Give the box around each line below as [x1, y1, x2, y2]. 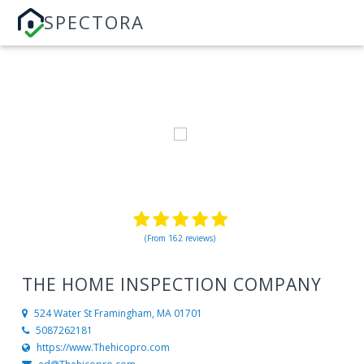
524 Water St [33, 306, 92, 321]
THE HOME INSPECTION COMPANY [21, 273, 322, 296]
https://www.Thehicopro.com [36, 340, 170, 355]
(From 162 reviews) [145, 232, 216, 244]
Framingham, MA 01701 [93, 306, 202, 321]
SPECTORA [44, 10, 145, 34]
